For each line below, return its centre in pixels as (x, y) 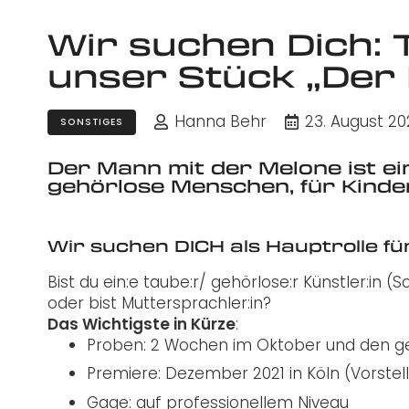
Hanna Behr (221, 121)
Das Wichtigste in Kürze (142, 324)
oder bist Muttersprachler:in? (159, 303)
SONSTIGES (92, 121)
